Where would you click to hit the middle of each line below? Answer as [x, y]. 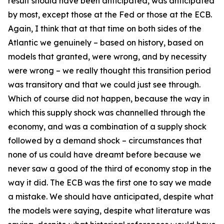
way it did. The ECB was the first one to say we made [110, 182]
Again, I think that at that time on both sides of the [105, 28]
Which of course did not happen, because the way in [109, 98]
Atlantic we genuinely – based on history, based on [106, 42]
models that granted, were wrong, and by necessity [107, 56]
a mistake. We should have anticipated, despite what [111, 196]
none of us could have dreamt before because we [104, 154]
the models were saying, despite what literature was [109, 210]
